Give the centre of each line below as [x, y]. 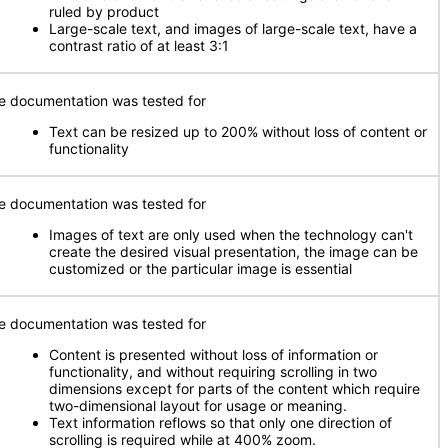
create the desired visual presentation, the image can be [233, 251]
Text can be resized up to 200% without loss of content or [238, 131]
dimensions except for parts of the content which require [234, 388]
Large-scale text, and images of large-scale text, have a [233, 28]
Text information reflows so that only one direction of [220, 422]
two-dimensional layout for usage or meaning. [198, 405]
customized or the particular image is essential [200, 268]
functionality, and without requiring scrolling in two [213, 371]
